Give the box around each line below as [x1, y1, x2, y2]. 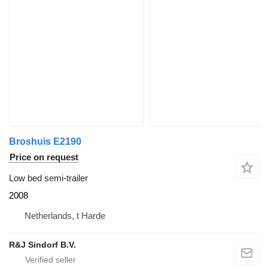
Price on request [10, 152, 78, 163]
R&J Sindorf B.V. [9, 240, 76, 250]
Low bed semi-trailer [9, 173, 88, 184]
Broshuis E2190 [9, 136, 81, 147]
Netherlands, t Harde [25, 211, 105, 221]
